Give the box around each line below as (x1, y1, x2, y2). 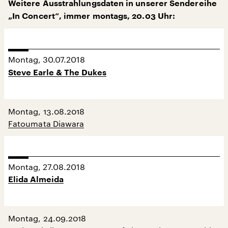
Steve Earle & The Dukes (8, 68, 106, 77)
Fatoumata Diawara (8, 118, 84, 128)
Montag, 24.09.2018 (8, 213, 87, 223)
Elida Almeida (8, 175, 64, 184)
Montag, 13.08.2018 (8, 106, 85, 116)
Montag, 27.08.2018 (8, 161, 85, 172)
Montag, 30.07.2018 (8, 54, 85, 64)
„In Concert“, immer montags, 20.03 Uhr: (8, 12, 176, 20)
